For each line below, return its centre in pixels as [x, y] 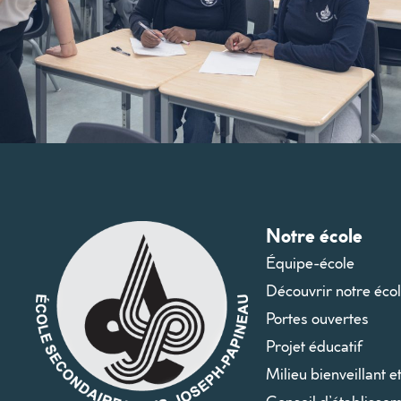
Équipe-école [310, 262]
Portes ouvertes [317, 318]
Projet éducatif [314, 346]
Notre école [314, 235]
